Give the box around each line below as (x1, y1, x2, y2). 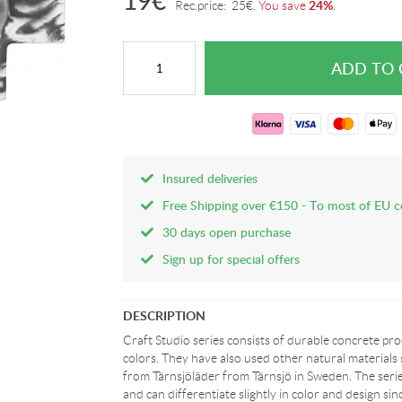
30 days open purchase (162, 223, 292, 240)
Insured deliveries (162, 170, 258, 187)
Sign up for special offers (162, 250, 301, 267)
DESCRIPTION (123, 307, 206, 324)
